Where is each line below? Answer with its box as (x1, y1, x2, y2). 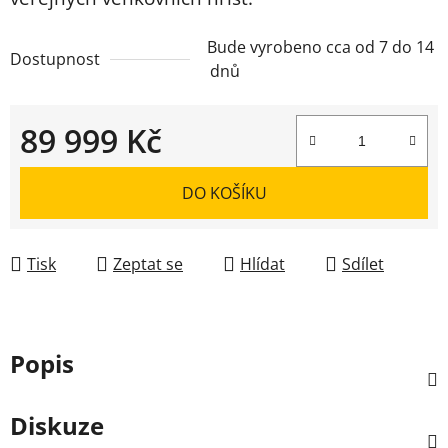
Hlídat (240, 252, 285, 275)
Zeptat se (113, 252, 183, 275)
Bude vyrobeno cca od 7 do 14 (207, 35, 434, 58)
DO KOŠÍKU (181, 181, 267, 204)
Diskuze (10, 408, 104, 442)
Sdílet (342, 252, 384, 275)
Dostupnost (10, 47, 100, 70)
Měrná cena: (19, 160, 112, 183)
